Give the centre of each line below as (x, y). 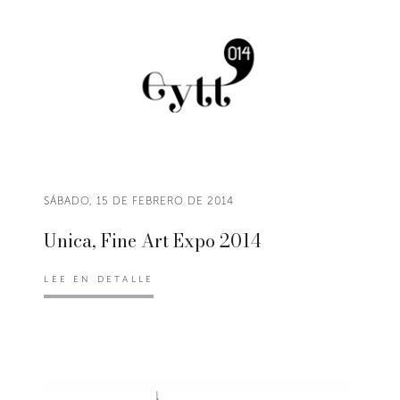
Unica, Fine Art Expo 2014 (153, 240)
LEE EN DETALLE (99, 279)
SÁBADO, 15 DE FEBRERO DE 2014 (139, 200)
